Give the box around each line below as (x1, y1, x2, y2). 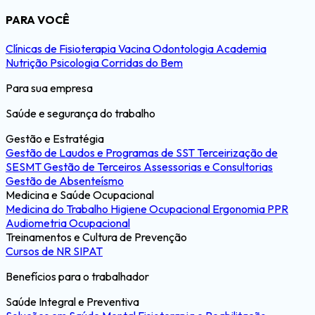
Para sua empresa (6, 81, 93, 96)
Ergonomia (212, 202, 267, 217)
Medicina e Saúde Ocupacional (6, 188, 154, 202)
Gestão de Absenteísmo (6, 174, 124, 188)
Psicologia (50, 56, 101, 70)
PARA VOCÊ (6, 12, 70, 27)
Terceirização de (197, 146, 278, 160)
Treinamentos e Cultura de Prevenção (6, 230, 187, 245)
